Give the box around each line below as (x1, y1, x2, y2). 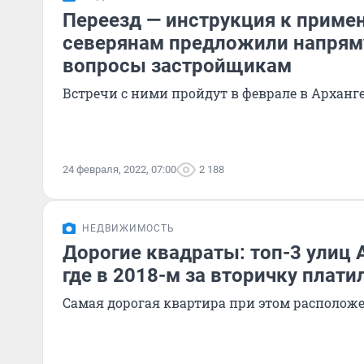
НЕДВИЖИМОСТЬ (82, 223, 175, 234)
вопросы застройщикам (63, 54, 292, 77)
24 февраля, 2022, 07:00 (63, 163, 176, 175)
